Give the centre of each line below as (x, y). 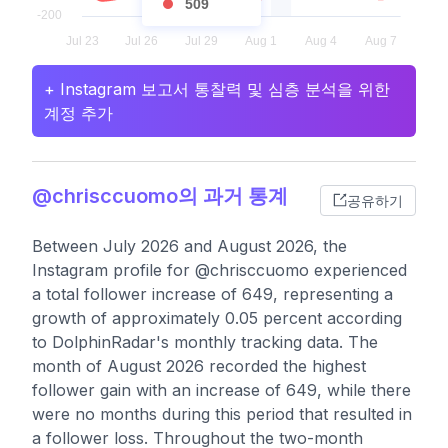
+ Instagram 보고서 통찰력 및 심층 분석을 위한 (217, 89)
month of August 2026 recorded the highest (199, 366)
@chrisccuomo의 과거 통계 (160, 196)
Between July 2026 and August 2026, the (189, 246)
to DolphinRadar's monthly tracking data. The (205, 342)
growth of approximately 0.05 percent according (217, 318)
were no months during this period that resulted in (222, 414)
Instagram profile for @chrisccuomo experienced (219, 270)
